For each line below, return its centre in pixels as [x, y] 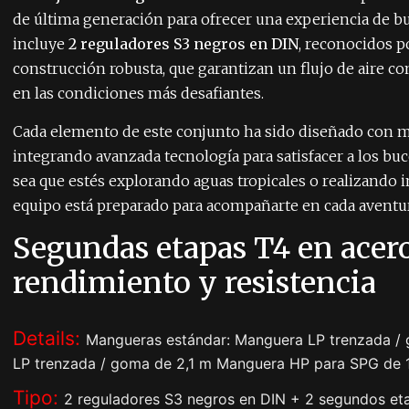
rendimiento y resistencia [194, 283]
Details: [49, 339]
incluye [41, 44]
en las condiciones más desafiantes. [138, 94]
